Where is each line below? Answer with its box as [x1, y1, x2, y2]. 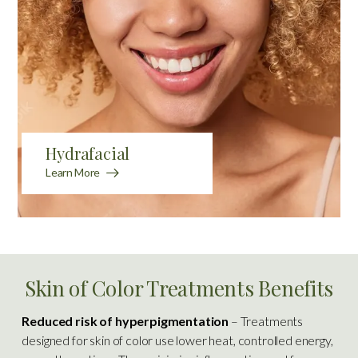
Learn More [46, 165, 100, 180]
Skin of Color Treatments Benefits [24, 273, 334, 302]
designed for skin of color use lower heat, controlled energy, [22, 332, 333, 348]
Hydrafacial [46, 142, 130, 165]
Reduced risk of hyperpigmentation [22, 312, 229, 328]
